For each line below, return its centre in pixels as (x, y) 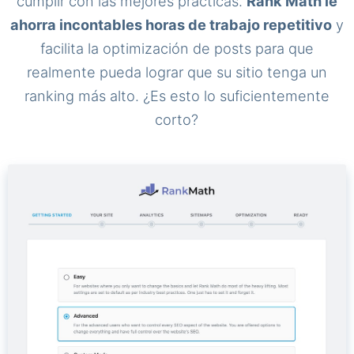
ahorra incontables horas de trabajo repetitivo (171, 24)
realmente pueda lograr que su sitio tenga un (177, 72)
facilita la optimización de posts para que (177, 48)
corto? (177, 119)
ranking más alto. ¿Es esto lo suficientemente (177, 95)
